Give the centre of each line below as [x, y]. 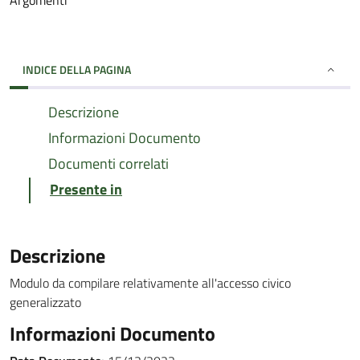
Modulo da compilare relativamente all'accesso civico [150, 283]
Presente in [86, 189]
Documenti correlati [108, 164]
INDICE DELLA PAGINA [77, 70]
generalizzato [45, 302]
